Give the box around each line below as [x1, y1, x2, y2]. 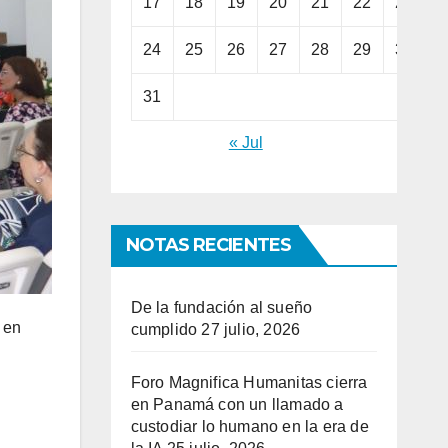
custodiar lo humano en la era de [130, 418, 369, 436]
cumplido [130, 321, 198, 339]
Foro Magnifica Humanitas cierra [130, 374, 368, 392]
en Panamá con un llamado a [130, 396, 344, 414]
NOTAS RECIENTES [125, 234, 291, 257]
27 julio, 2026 [201, 321, 301, 339]
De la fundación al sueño [130, 299, 313, 317]
